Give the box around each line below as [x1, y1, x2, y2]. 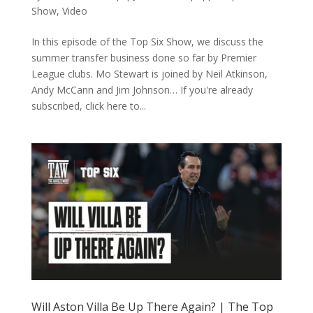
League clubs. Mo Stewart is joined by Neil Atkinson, [31, 67, 268, 81]
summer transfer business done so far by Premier [31, 51, 256, 65]
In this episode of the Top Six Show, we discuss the [31, 35, 263, 49]
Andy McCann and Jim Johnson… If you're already [31, 83, 253, 97]
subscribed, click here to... [31, 99, 146, 113]
